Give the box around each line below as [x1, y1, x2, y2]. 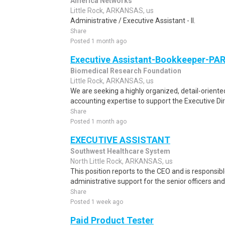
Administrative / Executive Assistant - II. [70, 17, 195, 25]
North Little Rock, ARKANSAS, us [70, 157, 173, 165]
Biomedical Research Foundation [70, 67, 181, 75]
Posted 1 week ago [70, 198, 123, 205]
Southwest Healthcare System [70, 147, 170, 155]
